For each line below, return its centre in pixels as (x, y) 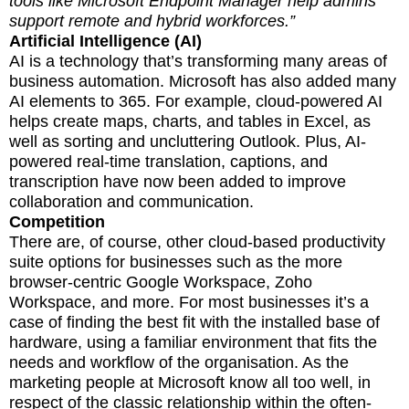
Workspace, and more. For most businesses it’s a (189, 302)
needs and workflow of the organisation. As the (179, 362)
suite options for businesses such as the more (176, 262)
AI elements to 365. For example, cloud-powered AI (196, 101)
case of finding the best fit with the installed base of (194, 322)
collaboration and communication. (131, 201)
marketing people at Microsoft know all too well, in (190, 382)
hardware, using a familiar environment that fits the (193, 342)
